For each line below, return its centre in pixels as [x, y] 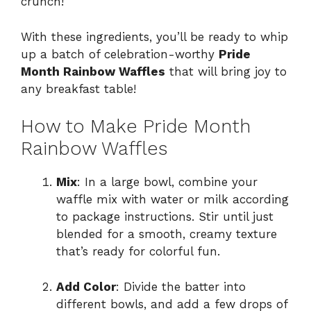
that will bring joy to [226, 71]
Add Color [86, 286]
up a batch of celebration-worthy [120, 54]
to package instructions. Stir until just [165, 217]
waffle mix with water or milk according [173, 200]
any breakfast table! [78, 89]
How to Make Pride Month [136, 127]
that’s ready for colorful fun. [138, 252]
